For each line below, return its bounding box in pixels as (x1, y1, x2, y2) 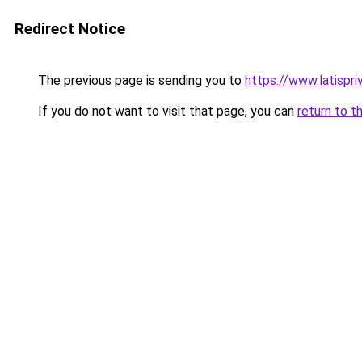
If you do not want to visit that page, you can (35, 103, 297, 119)
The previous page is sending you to (35, 73, 245, 88)
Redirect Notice (15, 19, 125, 38)
